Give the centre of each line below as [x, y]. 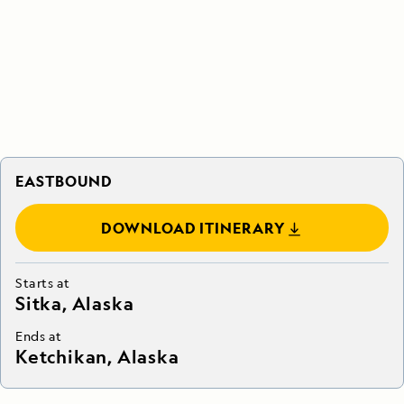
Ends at [39, 336]
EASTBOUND [64, 182]
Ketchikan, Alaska [97, 357]
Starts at [43, 283]
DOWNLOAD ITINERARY [193, 229]
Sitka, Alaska [75, 304]
